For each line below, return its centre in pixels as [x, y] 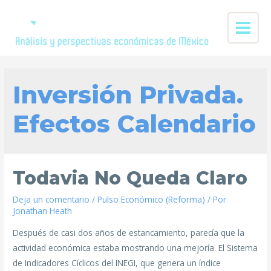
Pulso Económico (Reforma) [152, 200]
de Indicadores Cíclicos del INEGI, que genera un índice [117, 263]
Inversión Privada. [128, 95]
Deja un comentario [51, 200]
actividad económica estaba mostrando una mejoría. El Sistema [135, 248]
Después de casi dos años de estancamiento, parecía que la [129, 233]
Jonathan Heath [43, 211]
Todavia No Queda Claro [130, 178]
